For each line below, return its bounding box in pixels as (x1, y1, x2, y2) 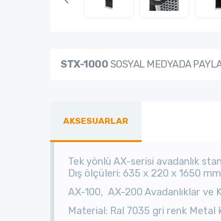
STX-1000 (61, 58, 108, 71)
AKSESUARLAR (63, 115, 129, 126)
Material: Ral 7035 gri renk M (68, 205, 198, 217)
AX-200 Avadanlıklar (106, 186, 203, 198)
